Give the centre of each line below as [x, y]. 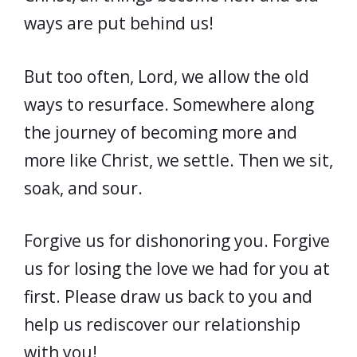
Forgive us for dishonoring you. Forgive [177, 241]
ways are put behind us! [119, 23]
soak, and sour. [83, 188]
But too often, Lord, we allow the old [167, 76]
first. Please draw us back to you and [168, 296]
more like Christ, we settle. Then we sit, [178, 160]
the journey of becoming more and [161, 132]
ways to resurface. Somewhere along [169, 104]
